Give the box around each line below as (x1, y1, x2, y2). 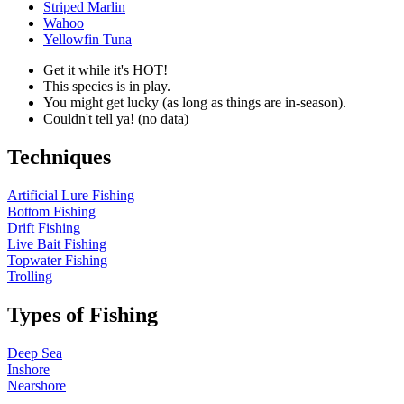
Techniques (7, 144, 111, 169)
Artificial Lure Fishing (7, 187, 134, 203)
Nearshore (7, 377, 66, 393)
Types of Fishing (7, 302, 158, 326)
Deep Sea (7, 344, 62, 361)
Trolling (7, 268, 52, 284)
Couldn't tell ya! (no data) (43, 111, 188, 127)
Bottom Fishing (7, 203, 96, 219)
